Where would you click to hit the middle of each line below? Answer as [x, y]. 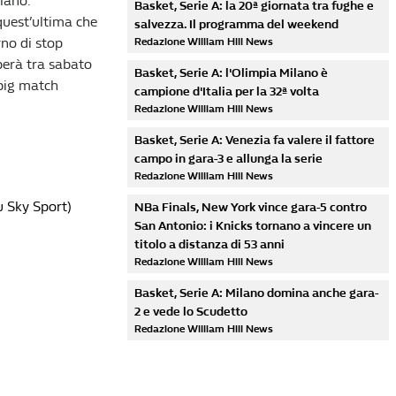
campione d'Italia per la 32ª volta [227, 91]
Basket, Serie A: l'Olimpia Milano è [231, 73]
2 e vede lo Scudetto [191, 312]
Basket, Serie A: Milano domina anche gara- [256, 293]
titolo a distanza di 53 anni [209, 244]
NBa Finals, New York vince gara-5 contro [251, 207]
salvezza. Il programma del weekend [236, 24]
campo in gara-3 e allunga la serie [228, 159]
